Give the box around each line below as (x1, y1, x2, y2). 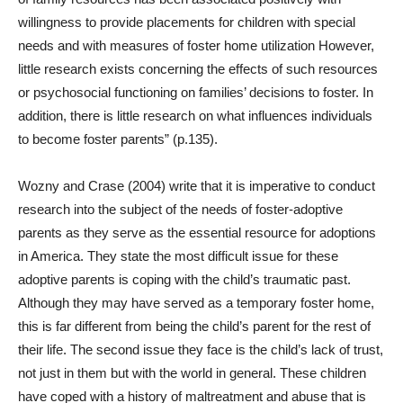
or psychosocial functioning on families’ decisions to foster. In (18, 85, 373, 100)
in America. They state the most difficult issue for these (18, 248, 338, 264)
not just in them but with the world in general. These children (18, 365, 366, 381)
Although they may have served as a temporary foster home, (18, 295, 374, 310)
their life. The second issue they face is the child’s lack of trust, (18, 342, 383, 357)
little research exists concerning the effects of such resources (18, 61, 378, 76)
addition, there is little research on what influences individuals (18, 108, 372, 123)
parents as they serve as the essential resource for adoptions (18, 225, 376, 240)
